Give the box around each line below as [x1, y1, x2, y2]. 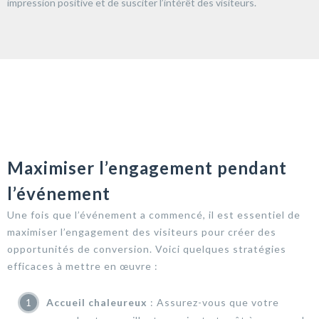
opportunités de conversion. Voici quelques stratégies [7, 242, 286, 255]
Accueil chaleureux [46, 296, 147, 308]
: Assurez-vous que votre [147, 296, 279, 308]
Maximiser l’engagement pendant [7, 157, 287, 178]
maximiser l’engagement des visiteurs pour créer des [7, 225, 276, 238]
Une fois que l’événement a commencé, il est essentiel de [7, 208, 300, 221]
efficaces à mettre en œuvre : [7, 259, 158, 272]
